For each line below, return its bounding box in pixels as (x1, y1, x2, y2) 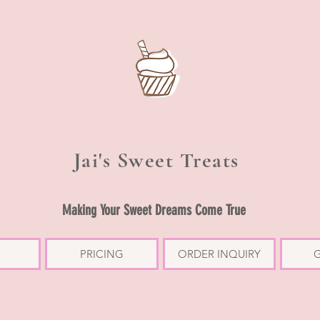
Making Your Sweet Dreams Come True (61, 201, 246, 219)
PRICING (80, 247, 124, 261)
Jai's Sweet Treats (73, 147, 239, 174)
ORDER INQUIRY (178, 247, 261, 261)
